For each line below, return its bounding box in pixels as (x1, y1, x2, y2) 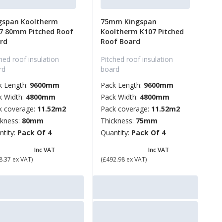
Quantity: (101, 128, 131, 138)
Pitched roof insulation (101, 55, 173, 64)
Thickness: (101, 116, 136, 126)
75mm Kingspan (101, 17, 157, 27)
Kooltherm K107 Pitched (101, 27, 184, 37)
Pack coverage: (101, 104, 151, 114)
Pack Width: (101, 92, 140, 102)
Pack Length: (101, 80, 144, 90)
